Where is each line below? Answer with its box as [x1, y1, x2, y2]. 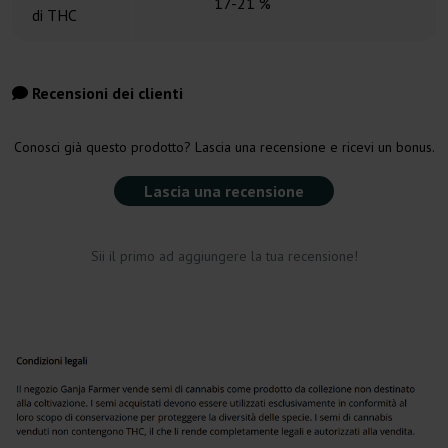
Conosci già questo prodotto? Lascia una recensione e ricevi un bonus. [13, 138, 435, 157]
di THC [32, 5, 77, 26]
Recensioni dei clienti [28, 83, 183, 104]
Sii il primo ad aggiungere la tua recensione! [90, 247, 358, 266]
